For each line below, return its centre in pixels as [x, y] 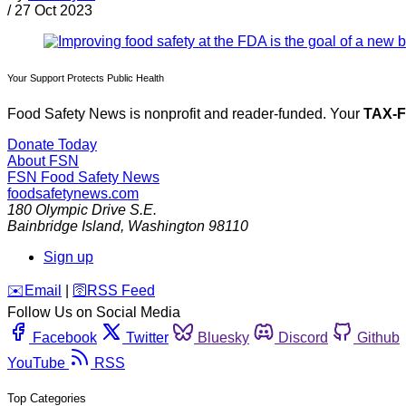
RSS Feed [121, 291]
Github [378, 338]
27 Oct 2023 [53, 11]
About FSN [43, 161]
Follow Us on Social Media [94, 313]
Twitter [147, 338]
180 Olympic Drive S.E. [82, 210]
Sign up [68, 257]
